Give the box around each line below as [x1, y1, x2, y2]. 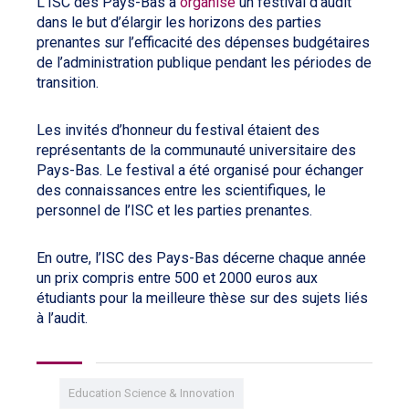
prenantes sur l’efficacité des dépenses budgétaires [37, 33, 370, 51]
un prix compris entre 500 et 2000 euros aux [37, 268, 318, 287]
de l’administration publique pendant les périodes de [37, 53, 372, 71]
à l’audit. [37, 309, 91, 327]
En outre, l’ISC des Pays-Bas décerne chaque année [37, 248, 366, 267]
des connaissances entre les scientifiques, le [37, 181, 326, 199]
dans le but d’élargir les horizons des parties [37, 13, 321, 31]
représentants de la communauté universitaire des [37, 141, 356, 159]
